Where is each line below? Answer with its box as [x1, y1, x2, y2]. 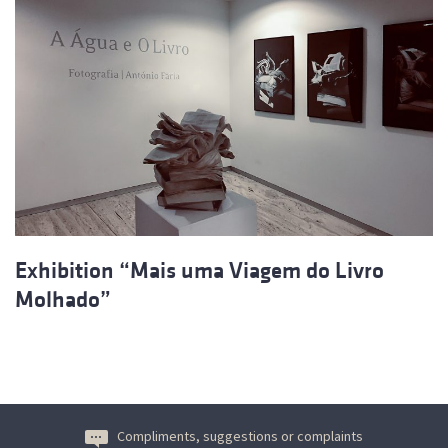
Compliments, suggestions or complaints [117, 426, 363, 445]
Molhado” [15, 286, 111, 312]
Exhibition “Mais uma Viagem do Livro [15, 257, 384, 283]
